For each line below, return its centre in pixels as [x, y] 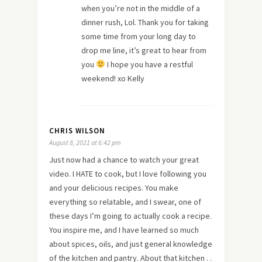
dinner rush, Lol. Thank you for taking [145, 22]
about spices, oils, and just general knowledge [131, 244]
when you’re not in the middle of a [141, 8]
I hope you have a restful [149, 64]
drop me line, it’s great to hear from [144, 50]
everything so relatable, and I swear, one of [125, 201]
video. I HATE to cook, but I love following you [128, 173]
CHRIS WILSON [77, 130]
